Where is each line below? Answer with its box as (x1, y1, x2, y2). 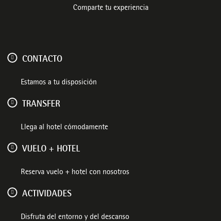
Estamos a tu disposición (21, 79, 97, 87)
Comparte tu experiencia (73, 4, 148, 12)
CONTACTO (22, 55, 62, 64)
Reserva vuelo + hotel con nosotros (21, 169, 129, 177)
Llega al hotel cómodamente (21, 124, 108, 132)
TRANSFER (22, 100, 60, 109)
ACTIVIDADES (22, 189, 72, 199)
